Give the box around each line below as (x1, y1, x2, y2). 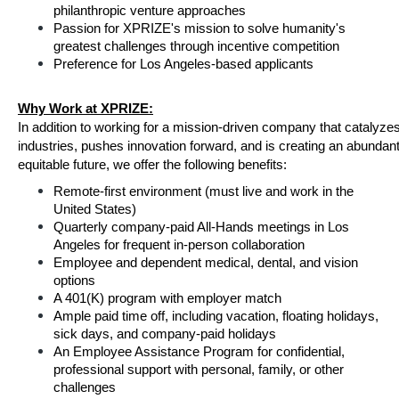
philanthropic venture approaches (53, 4, 246, 18)
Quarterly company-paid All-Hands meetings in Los (53, 220, 349, 234)
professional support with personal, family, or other (53, 362, 344, 377)
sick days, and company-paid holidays (53, 327, 276, 341)
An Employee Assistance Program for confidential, (53, 345, 345, 359)
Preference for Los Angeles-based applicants (53, 57, 313, 71)
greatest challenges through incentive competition (53, 39, 339, 53)
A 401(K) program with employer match (53, 291, 281, 305)
